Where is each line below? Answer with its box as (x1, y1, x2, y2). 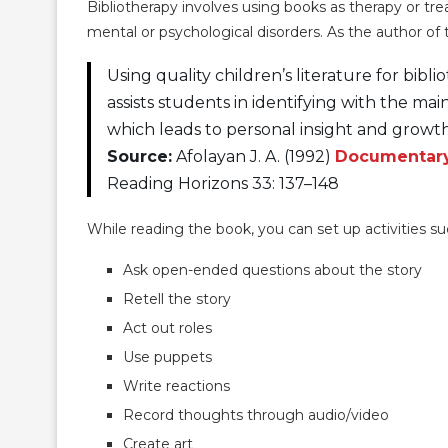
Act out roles (123, 318, 212, 337)
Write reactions (123, 376, 230, 395)
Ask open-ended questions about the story (123, 260, 422, 279)
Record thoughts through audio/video (123, 405, 389, 424)
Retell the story (123, 289, 231, 308)
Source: (107, 146, 172, 166)
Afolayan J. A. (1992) (172, 146, 335, 166)
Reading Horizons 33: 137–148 (107, 173, 339, 193)
